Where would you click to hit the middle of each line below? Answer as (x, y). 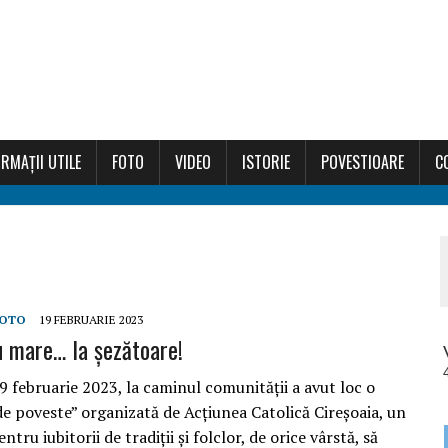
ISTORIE (266, 162)
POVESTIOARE (362, 162)
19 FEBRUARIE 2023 (91, 319)
